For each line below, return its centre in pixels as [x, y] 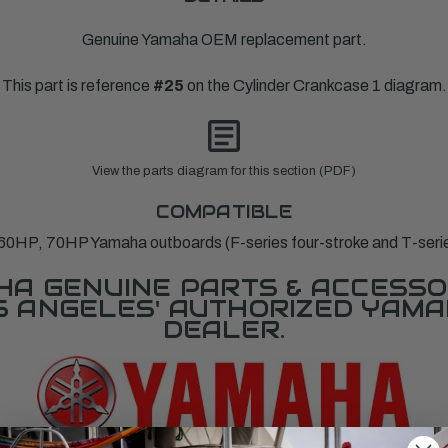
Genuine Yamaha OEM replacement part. [224, 40]
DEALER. [224, 330]
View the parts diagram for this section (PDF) [224, 171]
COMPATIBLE [224, 212]
